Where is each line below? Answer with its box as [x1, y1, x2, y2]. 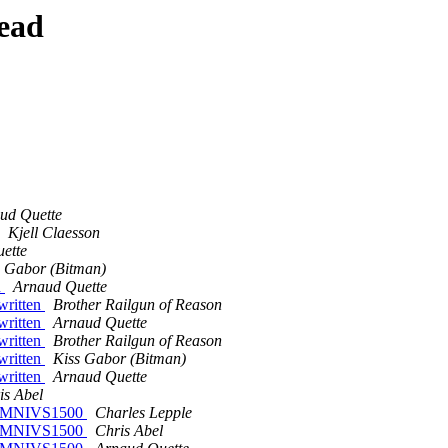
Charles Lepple [95, 404, 192, 422]
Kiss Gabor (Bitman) [53, 350, 186, 368]
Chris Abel [95, 422, 163, 440]
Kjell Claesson [8, 224, 100, 242]
